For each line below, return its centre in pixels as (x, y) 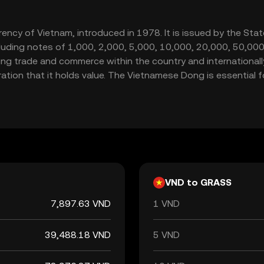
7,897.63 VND (81, 204)
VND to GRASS (198, 182)
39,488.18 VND (78, 235)
